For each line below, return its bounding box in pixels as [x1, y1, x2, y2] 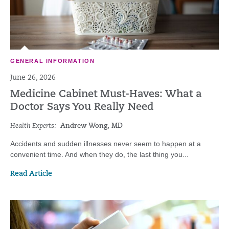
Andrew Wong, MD [60, 123, 123, 129]
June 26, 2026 [10, 74, 56, 82]
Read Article [10, 170, 52, 178]
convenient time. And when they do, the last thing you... [10, 150, 189, 158]
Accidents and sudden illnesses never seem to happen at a [10, 140, 201, 148]
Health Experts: [10, 123, 56, 129]
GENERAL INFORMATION [10, 58, 95, 64]
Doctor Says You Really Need [10, 102, 154, 112]
